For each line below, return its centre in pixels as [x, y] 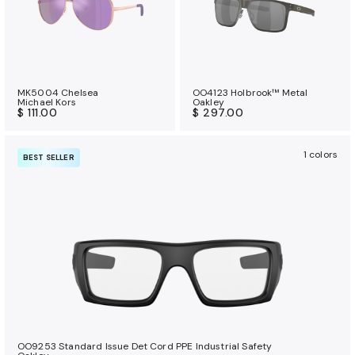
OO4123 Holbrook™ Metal [250, 92]
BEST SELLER [49, 157]
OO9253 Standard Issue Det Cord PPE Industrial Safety [145, 346]
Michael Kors [47, 102]
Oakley [208, 102]
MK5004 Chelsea [58, 92]
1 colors [320, 154]
